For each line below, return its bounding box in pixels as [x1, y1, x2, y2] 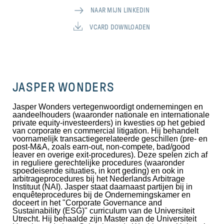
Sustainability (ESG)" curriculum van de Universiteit [12, 206, 194, 215]
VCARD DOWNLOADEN [89, 23, 150, 31]
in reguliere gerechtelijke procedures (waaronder [12, 158, 184, 167]
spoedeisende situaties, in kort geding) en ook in [12, 166, 183, 175]
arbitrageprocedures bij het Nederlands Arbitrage [12, 174, 185, 183]
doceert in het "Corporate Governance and [12, 198, 162, 207]
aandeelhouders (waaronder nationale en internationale [12, 110, 209, 119]
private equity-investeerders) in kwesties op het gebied [12, 118, 205, 127]
